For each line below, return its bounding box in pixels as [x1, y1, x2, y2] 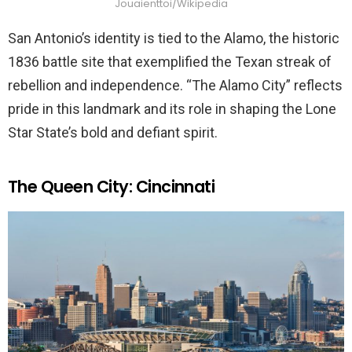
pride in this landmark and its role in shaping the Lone [8, 100, 336, 117]
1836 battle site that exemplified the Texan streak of [8, 53, 332, 70]
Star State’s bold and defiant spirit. [8, 123, 218, 141]
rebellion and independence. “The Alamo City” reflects [8, 76, 343, 93]
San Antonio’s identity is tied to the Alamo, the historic [8, 29, 339, 46]
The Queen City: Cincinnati [8, 174, 215, 198]
